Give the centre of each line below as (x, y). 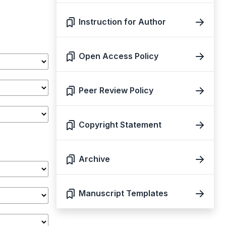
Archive (94, 159)
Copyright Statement (120, 125)
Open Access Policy (119, 56)
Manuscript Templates (123, 193)
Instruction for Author (122, 22)
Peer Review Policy (116, 90)
